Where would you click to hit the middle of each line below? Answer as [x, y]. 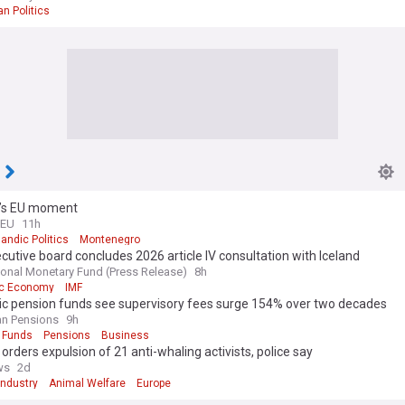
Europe [154, 384]
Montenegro [110, 240]
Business [125, 336]
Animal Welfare [87, 384]
